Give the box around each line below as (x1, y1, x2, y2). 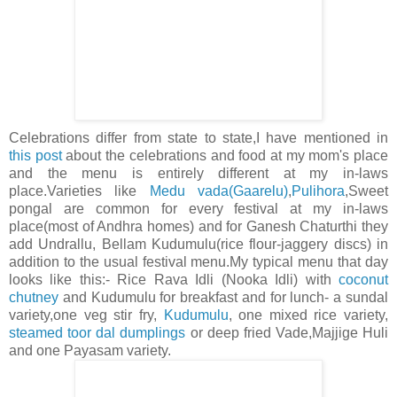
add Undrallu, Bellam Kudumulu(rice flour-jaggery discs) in (9, 237, 388, 253)
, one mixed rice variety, (228, 307, 388, 323)
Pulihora (292, 183, 346, 199)
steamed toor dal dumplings (9, 325, 186, 341)
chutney (9, 290, 58, 306)
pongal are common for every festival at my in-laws (9, 201, 388, 217)
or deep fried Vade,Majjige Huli (185, 325, 388, 341)
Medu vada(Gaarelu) (149, 183, 289, 199)
